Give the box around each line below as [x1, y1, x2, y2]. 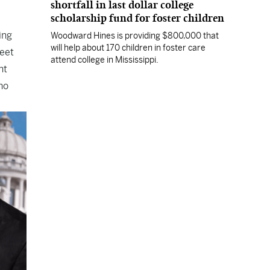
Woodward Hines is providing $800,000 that [51, 31, 219, 40]
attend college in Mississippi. [51, 55, 159, 64]
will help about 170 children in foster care [51, 43, 206, 52]
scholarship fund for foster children [51, 11, 224, 25]
